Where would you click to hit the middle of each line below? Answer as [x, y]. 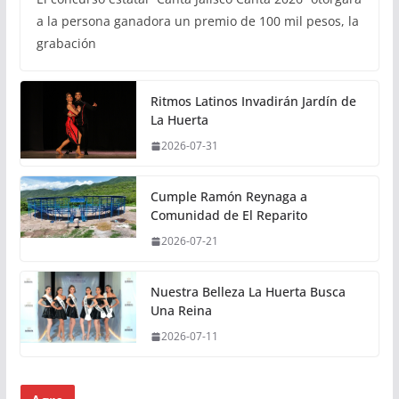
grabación [66, 44]
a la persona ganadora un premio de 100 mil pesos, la [197, 21]
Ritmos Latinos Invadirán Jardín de [253, 102]
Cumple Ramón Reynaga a [228, 197]
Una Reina [181, 311]
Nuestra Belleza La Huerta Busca [248, 292]
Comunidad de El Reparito [228, 216]
